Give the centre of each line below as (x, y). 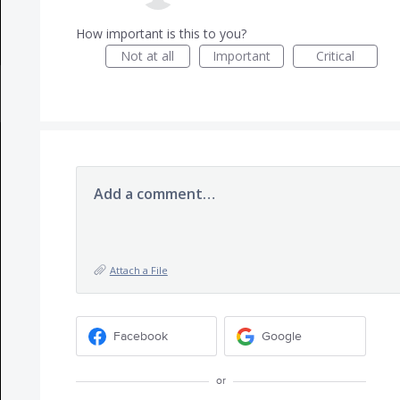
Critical (335, 56)
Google (282, 336)
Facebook (140, 336)
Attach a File (138, 270)
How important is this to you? (161, 33)
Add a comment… (154, 194)
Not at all (148, 56)
